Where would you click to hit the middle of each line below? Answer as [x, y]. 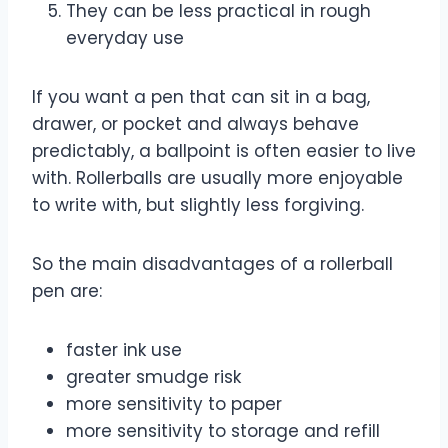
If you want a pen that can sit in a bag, [201, 96]
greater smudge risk [153, 376]
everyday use [125, 37]
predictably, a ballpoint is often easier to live [224, 150]
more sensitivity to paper [174, 403]
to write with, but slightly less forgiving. [198, 204]
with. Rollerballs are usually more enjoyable [217, 177]
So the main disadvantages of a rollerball [212, 263]
